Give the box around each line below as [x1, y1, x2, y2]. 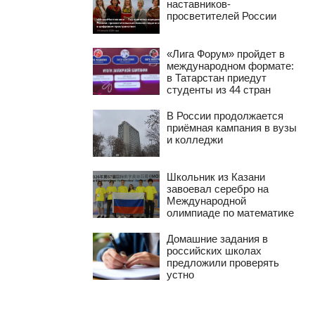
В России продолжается [167, 109, 284, 122]
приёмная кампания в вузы [167, 121, 297, 134]
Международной [167, 194, 247, 207]
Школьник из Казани [167, 170, 266, 183]
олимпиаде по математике [167, 206, 295, 219]
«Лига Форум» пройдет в [167, 47, 285, 60]
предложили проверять [167, 256, 280, 269]
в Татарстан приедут [167, 71, 267, 84]
